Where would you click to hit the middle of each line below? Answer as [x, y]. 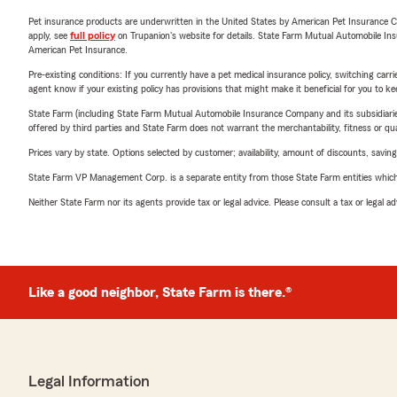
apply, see [49, 35]
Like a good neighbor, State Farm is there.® [160, 292]
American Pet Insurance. [78, 50]
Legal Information [89, 381]
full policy [93, 35]
